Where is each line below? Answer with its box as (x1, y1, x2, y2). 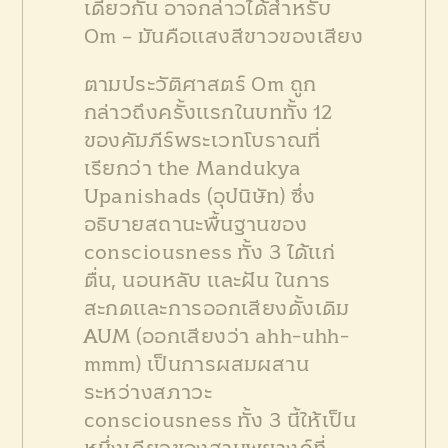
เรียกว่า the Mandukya (83, 158, 302, 179)
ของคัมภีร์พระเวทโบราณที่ (83, 130, 321, 151)
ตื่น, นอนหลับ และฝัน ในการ (83, 270, 331, 291)
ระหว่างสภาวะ (83, 382, 213, 403)
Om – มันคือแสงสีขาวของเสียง (83, 26, 364, 47)
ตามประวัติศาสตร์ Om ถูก (83, 74, 317, 95)
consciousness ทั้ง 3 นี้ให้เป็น (83, 410, 357, 431)
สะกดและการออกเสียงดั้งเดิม (83, 298, 350, 319)
